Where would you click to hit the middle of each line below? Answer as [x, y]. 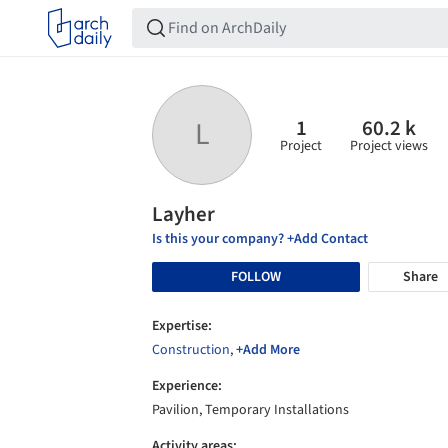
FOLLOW [256, 276]
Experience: [187, 386]
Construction [191, 350]
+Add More [268, 350]
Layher [183, 214]
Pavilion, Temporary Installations [250, 410]
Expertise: [182, 326]
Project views [389, 145]
